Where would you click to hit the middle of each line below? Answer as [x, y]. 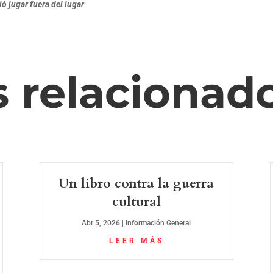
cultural [136, 202]
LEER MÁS [136, 241]
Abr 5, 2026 [101, 223]
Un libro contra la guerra [136, 184]
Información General [158, 223]
